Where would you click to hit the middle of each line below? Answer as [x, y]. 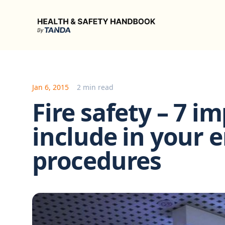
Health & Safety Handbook [82, 18]
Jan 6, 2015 [50, 87]
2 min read [95, 87]
